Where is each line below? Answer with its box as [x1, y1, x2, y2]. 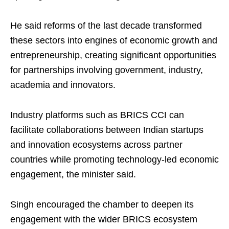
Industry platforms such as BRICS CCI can [10, 110, 184, 121]
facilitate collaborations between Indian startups [10, 125, 203, 135]
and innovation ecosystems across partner [10, 140, 182, 150]
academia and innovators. [10, 80, 116, 90]
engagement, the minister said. [10, 169, 136, 180]
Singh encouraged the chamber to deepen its [10, 199, 194, 210]
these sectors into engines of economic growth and [10, 35, 217, 46]
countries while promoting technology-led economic [10, 154, 219, 165]
